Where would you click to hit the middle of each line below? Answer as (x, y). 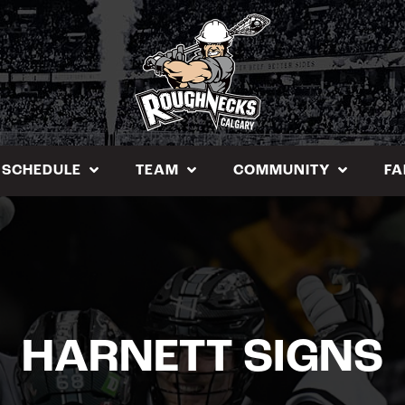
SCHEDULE (42, 170)
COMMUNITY (282, 170)
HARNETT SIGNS (202, 359)
